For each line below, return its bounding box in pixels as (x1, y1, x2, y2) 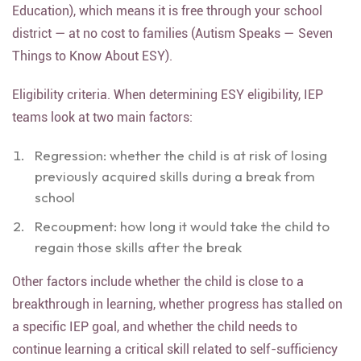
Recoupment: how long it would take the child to (35, 226, 330, 243)
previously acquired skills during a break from (35, 176, 316, 193)
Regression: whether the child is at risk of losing (35, 156, 328, 172)
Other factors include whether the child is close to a (12, 283, 304, 298)
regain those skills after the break (35, 247, 243, 264)
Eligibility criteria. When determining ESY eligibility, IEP (12, 96, 323, 111)
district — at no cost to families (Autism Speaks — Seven (12, 35, 333, 50)
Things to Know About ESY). (12, 57, 173, 73)
